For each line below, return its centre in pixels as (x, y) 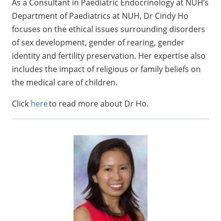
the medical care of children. (66, 83)
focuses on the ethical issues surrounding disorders (109, 29)
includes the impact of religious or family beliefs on (106, 69)
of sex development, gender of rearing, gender (98, 43)
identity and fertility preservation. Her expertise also (109, 56)
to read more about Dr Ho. (99, 104)
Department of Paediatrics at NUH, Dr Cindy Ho (100, 16)
